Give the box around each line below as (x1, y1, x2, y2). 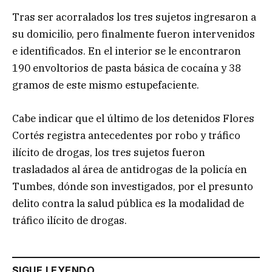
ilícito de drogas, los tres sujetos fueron (12, 145, 205, 159)
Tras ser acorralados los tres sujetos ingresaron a (12, 10, 256, 24)
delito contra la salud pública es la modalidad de (12, 196, 244, 210)
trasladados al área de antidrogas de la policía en (12, 162, 247, 176)
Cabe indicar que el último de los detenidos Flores (12, 111, 254, 125)
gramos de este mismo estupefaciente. (12, 78, 199, 92)
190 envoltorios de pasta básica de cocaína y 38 (12, 61, 241, 75)
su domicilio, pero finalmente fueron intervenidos (12, 27, 255, 41)
